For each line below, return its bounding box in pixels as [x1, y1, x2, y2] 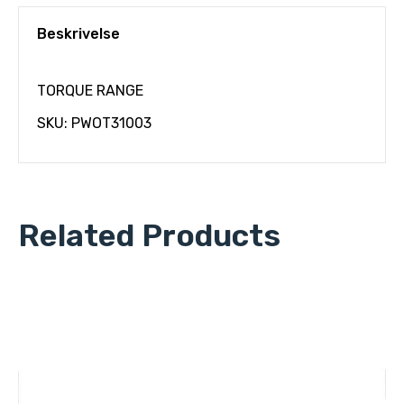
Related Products [18, 217, 280, 254]
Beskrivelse [37, 25, 120, 42]
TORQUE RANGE [37, 82, 143, 99]
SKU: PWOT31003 [37, 115, 151, 132]
